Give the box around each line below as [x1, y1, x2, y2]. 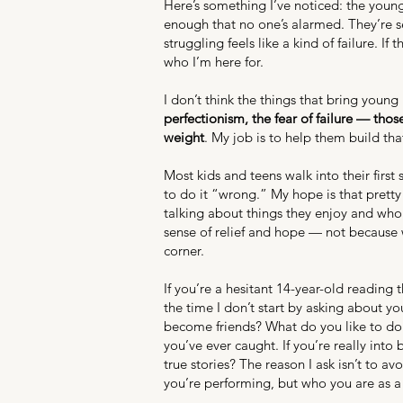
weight [164, 129, 204, 146]
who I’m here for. [164, 53, 264, 70]
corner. [164, 242, 204, 259]
